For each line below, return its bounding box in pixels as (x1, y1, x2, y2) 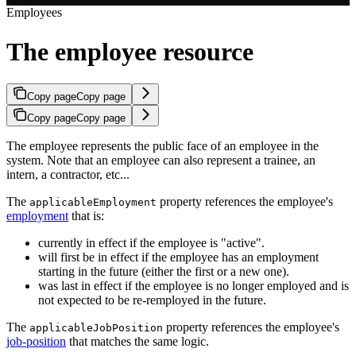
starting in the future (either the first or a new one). (38, 265, 289, 279)
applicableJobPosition (29, 322, 163, 335)
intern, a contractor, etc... (6, 168, 130, 182)
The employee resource (6, 37, 253, 66)
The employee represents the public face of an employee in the (6, 139, 319, 153)
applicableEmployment (29, 196, 157, 209)
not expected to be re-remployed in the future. (38, 293, 266, 308)
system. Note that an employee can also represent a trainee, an (6, 153, 315, 168)
